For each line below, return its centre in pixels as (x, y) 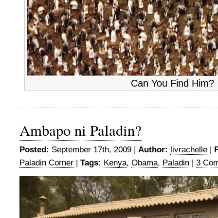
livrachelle (189, 150)
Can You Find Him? (173, 83)
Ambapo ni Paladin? (81, 130)
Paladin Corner (46, 163)
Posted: (34, 150)
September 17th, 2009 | (94, 150)
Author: (153, 150)
